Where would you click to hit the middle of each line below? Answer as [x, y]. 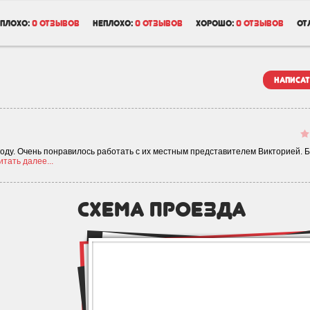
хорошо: [215, 24]
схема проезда [162, 209]
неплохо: [113, 24]
